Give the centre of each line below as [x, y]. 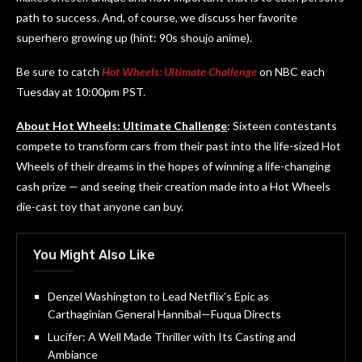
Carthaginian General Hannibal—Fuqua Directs [164, 314]
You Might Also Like [94, 255]
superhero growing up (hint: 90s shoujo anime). [134, 37]
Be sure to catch [59, 71]
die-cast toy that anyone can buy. [100, 206]
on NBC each [291, 71]
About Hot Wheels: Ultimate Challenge [122, 125]
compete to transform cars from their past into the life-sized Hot [179, 145]
